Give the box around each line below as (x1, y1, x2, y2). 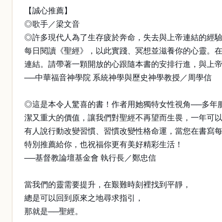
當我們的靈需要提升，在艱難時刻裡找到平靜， (24, 180, 191, 189)
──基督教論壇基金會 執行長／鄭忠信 (24, 154, 156, 162)
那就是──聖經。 (24, 207, 83, 216)
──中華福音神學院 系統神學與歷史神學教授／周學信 (24, 73, 212, 82)
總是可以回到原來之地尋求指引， (24, 194, 143, 202)
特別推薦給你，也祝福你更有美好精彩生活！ (24, 140, 183, 149)
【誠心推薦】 (24, 6, 72, 15)
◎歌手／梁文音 (24, 20, 80, 28)
